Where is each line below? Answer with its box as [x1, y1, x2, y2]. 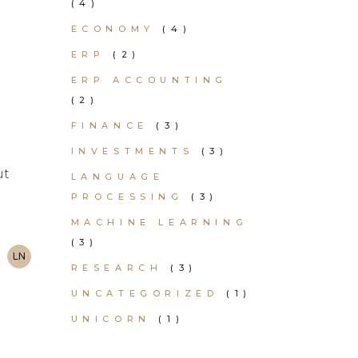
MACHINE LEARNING [70, 217, 249, 228]
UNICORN [70, 313, 151, 324]
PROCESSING [70, 191, 184, 202]
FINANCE [70, 120, 149, 131]
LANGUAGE [70, 171, 165, 182]
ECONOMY [70, 23, 155, 34]
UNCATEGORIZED [70, 288, 219, 299]
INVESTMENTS [70, 145, 194, 157]
